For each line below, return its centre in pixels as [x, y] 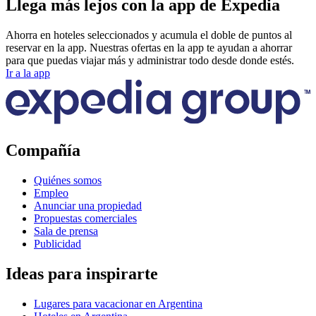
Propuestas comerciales [85, 218]
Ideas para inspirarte [82, 273]
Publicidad [57, 243]
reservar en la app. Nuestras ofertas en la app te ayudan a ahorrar [149, 47]
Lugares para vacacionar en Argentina [118, 303]
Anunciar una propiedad [88, 205]
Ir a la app [28, 73]
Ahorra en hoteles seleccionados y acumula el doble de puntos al [149, 35]
